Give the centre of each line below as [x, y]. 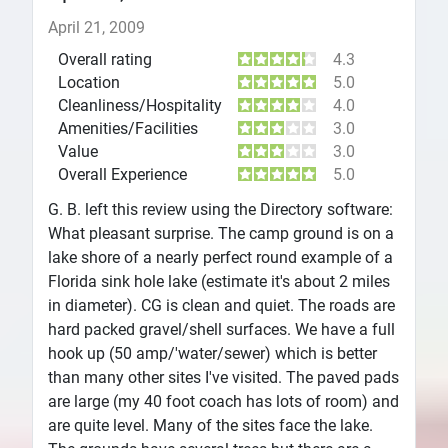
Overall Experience [122, 174]
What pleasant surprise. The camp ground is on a [221, 233]
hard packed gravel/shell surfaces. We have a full [221, 329]
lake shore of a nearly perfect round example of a [220, 257]
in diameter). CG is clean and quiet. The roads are [221, 305]
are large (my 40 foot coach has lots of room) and [223, 401]
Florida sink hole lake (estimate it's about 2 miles [219, 281]
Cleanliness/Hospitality [140, 105]
